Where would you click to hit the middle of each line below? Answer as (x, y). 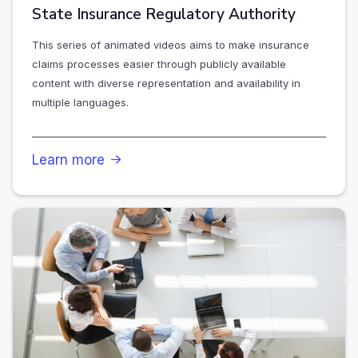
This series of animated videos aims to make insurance (171, 45)
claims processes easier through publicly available (159, 64)
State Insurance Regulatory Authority (164, 15)
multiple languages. (80, 103)
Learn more (68, 160)
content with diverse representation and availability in (166, 84)
